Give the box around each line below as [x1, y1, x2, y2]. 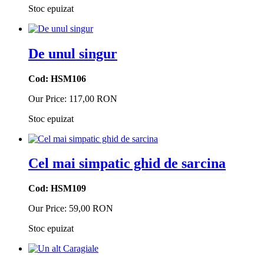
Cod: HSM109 [28, 183, 86, 194]
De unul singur [28, 45, 117, 61]
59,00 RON [69, 203, 113, 214]
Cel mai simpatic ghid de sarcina [28, 156, 226, 171]
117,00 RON [69, 93, 117, 104]
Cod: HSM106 [28, 73, 86, 84]
